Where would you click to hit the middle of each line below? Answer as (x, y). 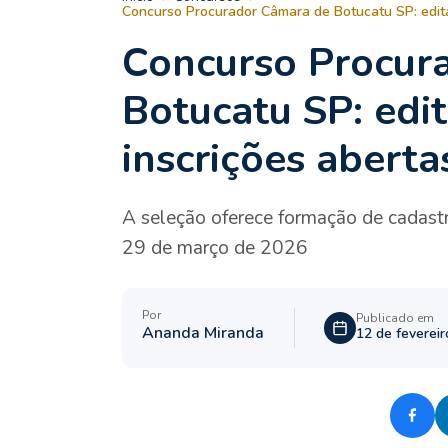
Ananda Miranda (203, 333)
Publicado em (395, 318)
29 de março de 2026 (215, 247)
